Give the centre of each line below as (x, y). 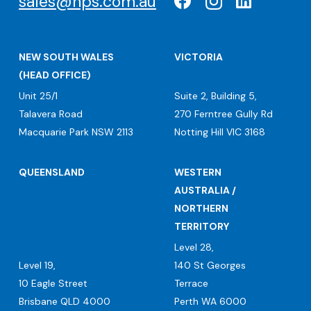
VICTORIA (199, 57)
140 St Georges (210, 266)
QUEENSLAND (52, 172)
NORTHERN (201, 208)
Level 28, (194, 247)
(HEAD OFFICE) (55, 75)
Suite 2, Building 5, (216, 96)
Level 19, (37, 266)
